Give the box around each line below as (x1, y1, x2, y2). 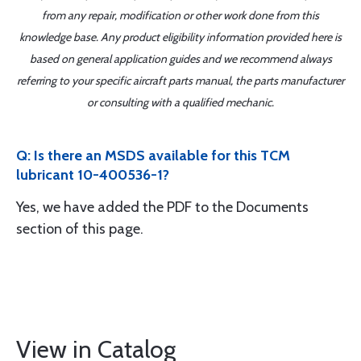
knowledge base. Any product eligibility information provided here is (19, 30, 342, 44)
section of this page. (16, 220, 143, 238)
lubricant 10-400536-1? (16, 166, 169, 184)
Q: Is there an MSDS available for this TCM (16, 147, 290, 164)
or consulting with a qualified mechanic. (87, 95, 274, 110)
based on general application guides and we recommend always (29, 52, 332, 66)
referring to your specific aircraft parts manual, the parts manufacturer (17, 73, 344, 88)
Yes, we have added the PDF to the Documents (16, 198, 309, 216)
